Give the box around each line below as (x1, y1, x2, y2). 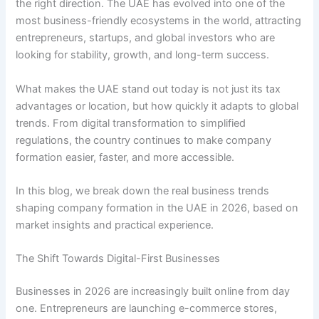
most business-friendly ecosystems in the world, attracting (16, 14, 302, 28)
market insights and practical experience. (16, 218, 214, 231)
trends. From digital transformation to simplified (16, 116, 246, 130)
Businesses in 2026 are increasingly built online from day (16, 285, 291, 298)
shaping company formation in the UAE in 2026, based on (16, 201, 299, 214)
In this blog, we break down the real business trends (16, 184, 270, 197)
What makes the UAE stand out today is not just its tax (16, 82, 281, 95)
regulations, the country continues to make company (16, 133, 272, 147)
